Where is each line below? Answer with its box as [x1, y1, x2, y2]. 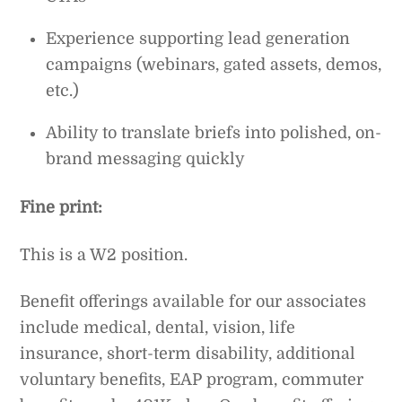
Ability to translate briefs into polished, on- [46, 124, 382, 143]
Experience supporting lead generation [46, 30, 351, 48]
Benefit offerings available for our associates [20, 293, 367, 311]
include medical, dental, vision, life [20, 319, 296, 337]
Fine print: [20, 198, 103, 217]
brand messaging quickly [46, 150, 246, 169]
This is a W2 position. [20, 245, 188, 264]
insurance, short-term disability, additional [20, 345, 356, 363]
